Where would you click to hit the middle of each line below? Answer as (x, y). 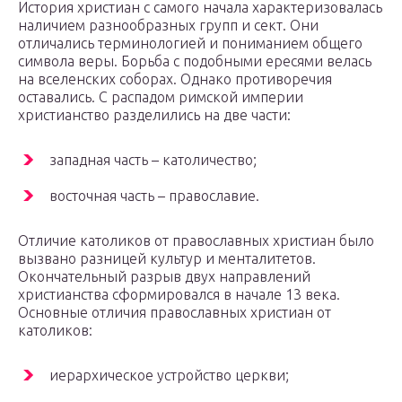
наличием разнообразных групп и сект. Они (168, 25)
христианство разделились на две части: (154, 114)
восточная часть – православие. (154, 195)
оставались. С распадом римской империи (161, 96)
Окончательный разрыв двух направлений (164, 276)
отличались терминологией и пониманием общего (190, 43)
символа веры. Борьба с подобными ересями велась (195, 61)
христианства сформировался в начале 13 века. (179, 294)
